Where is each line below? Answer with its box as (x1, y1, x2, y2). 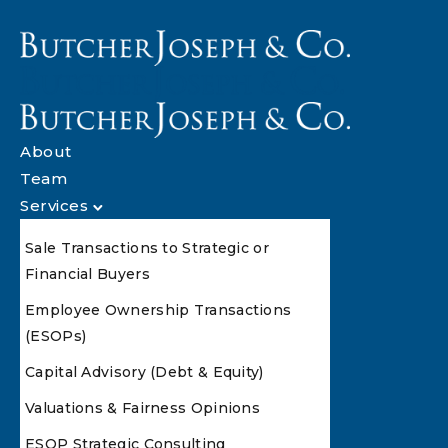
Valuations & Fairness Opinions (25, 399, 260, 417)
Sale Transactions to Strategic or (25, 239, 269, 257)
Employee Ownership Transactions (25, 301, 292, 319)
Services (20, 196, 88, 215)
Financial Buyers (25, 265, 150, 283)
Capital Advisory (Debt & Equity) (25, 363, 264, 381)
